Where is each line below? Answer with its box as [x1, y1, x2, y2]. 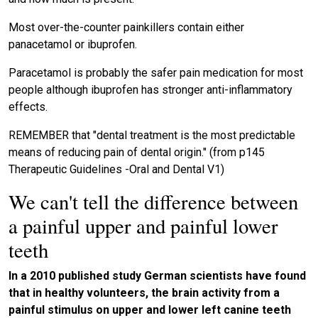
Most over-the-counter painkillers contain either [9, 21, 244, 35]
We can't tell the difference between [9, 188, 298, 216]
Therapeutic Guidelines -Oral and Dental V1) [9, 163, 224, 177]
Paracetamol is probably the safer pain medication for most [9, 66, 303, 80]
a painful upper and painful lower [9, 212, 278, 240]
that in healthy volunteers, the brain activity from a [9, 286, 280, 300]
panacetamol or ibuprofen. [9, 38, 137, 52]
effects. [9, 100, 48, 114]
